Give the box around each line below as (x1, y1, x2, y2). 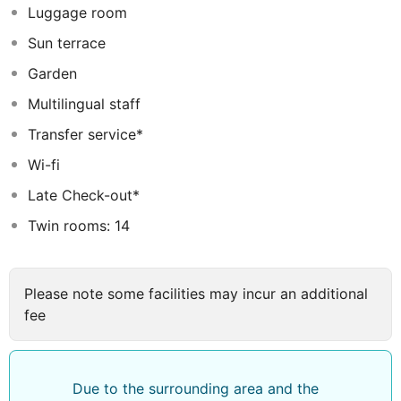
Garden (28, 64, 77, 82)
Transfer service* (28, 125, 143, 143)
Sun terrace (28, 34, 106, 52)
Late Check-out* (28, 186, 140, 204)
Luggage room (28, 4, 127, 21)
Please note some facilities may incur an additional (24, 285, 368, 303)
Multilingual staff (28, 95, 141, 113)
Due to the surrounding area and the (73, 380, 319, 397)
